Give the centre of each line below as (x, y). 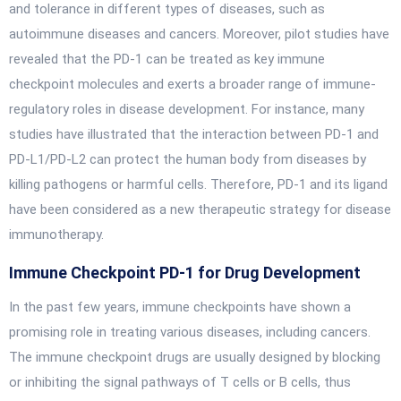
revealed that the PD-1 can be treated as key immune (167, 59)
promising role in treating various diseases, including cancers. (190, 332)
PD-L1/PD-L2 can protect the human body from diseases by (188, 159)
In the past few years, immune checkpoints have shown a (180, 307)
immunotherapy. (56, 235)
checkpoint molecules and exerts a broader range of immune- (192, 84)
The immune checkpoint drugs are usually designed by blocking (195, 357)
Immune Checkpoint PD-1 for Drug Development (185, 273)
